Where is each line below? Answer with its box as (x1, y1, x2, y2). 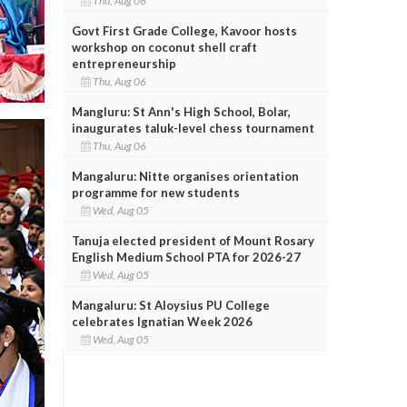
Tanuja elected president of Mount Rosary (71, 233, 314, 248)
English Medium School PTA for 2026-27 (71, 249, 301, 264)
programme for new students (71, 184, 240, 200)
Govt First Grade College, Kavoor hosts (71, 23, 297, 38)
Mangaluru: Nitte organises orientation (71, 168, 299, 184)
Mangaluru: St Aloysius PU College (71, 297, 270, 313)
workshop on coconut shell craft (71, 39, 257, 55)
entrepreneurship (71, 55, 176, 71)
